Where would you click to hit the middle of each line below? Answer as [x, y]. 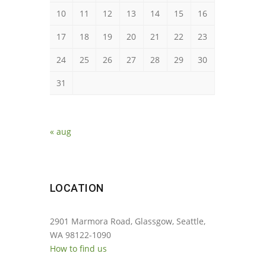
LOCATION [77, 188]
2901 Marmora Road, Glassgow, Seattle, [127, 221]
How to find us [78, 248]
